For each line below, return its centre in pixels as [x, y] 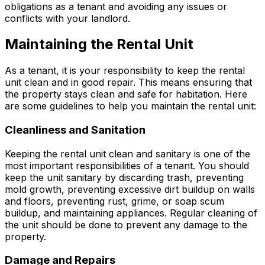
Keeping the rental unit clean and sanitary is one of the [127, 153]
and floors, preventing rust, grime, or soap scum [114, 201]
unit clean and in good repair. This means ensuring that [128, 83]
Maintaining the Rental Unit [99, 44]
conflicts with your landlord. [67, 18]
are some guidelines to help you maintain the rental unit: [130, 106]
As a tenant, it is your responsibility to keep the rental [125, 71]
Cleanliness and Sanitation [75, 130]
